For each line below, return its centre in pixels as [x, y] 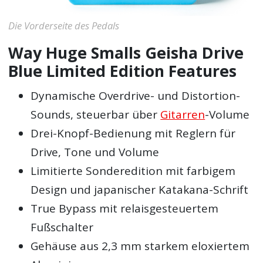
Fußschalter [62, 227]
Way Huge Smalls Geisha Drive [126, 53]
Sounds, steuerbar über [96, 114]
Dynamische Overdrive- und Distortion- [136, 95]
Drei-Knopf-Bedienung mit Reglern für [133, 133]
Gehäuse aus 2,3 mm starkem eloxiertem [140, 246]
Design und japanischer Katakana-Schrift [140, 189]
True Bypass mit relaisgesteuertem [125, 208]
